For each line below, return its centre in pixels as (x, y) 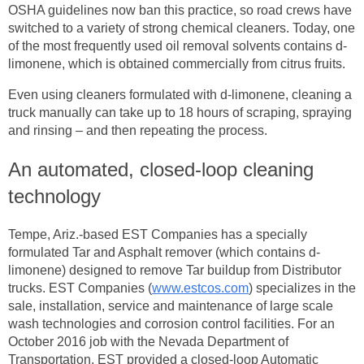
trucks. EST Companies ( (80, 288)
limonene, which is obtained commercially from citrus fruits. (177, 64)
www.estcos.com (200, 288)
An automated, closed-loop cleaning (161, 170)
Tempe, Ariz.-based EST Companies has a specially (158, 235)
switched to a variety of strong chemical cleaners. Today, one (182, 28)
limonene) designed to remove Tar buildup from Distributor (175, 271)
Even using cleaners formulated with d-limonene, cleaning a (180, 95)
